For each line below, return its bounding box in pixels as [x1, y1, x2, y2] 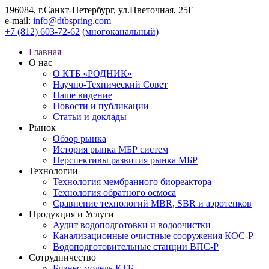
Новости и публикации [53, 101, 149, 111]
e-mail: [5, 16, 31, 26]
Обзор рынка [53, 133, 106, 144]
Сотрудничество [29, 252, 96, 262]
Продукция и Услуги [29, 209, 114, 219]
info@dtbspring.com [33, 16, 111, 26]
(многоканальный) [82, 26, 159, 37]
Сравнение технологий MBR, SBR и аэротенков [53, 198, 252, 208]
